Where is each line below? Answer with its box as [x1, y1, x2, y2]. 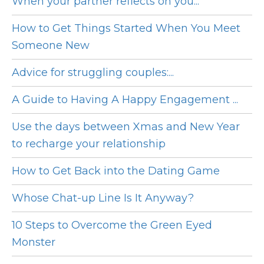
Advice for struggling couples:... [12, 66, 174, 80]
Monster [12, 236, 55, 249]
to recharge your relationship [12, 137, 166, 151]
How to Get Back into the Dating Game [12, 164, 220, 178]
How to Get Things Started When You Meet [12, 22, 240, 35]
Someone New [12, 39, 90, 52]
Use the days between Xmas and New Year [12, 120, 240, 134]
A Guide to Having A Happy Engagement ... [12, 93, 238, 107]
